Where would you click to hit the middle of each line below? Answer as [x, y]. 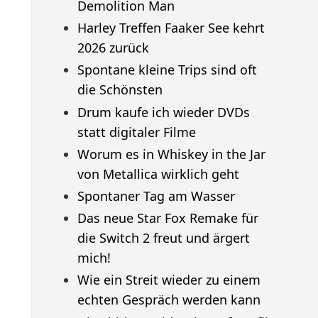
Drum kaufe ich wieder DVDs [163, 112]
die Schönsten [120, 90]
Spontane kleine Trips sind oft [167, 70]
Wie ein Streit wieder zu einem [169, 280]
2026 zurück [113, 48]
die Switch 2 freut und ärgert [163, 238]
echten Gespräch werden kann [169, 300]
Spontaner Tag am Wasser [156, 196]
